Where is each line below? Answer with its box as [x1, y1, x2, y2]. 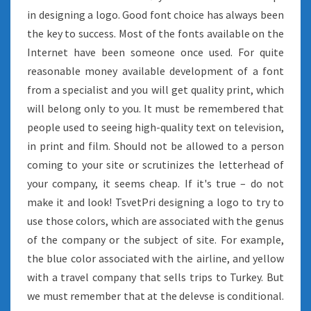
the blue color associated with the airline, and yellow [27, 251, 284, 265]
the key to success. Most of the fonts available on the [27, 26, 284, 40]
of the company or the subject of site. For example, [27, 233, 284, 246]
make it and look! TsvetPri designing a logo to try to [27, 195, 284, 209]
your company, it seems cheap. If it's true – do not [27, 176, 284, 190]
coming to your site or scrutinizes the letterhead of [27, 158, 284, 171]
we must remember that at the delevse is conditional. [27, 289, 284, 303]
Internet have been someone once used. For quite [27, 45, 284, 59]
